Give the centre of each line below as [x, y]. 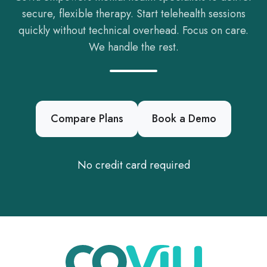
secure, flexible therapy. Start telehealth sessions [133, 13]
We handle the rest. [133, 47]
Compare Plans [87, 119]
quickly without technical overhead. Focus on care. [133, 30]
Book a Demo [184, 119]
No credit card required [133, 165]
